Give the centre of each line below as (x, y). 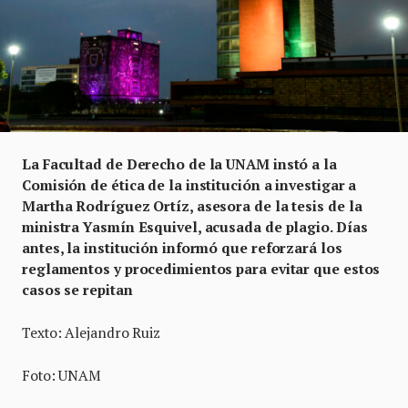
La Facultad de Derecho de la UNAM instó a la (179, 164)
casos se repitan (77, 290)
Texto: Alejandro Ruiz (92, 332)
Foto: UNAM (62, 375)
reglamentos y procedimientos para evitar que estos (201, 269)
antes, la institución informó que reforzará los (182, 248)
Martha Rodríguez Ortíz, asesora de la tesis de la (192, 206)
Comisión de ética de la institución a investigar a (189, 185)
